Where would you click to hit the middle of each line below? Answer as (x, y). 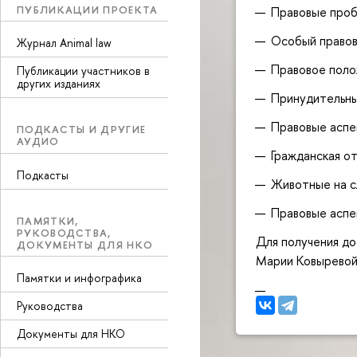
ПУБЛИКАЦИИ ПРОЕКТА (88, 9)
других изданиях (59, 83)
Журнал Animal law (64, 43)
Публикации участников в (83, 71)
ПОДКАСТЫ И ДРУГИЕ (82, 129)
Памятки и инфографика (79, 278)
